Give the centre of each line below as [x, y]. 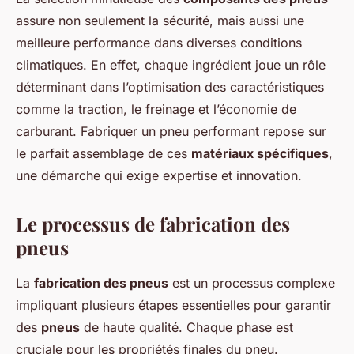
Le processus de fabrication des [153, 223]
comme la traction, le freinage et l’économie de [156, 109]
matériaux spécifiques [260, 153]
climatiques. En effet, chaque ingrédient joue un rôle [171, 64]
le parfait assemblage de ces [104, 153]
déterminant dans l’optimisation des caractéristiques [170, 87]
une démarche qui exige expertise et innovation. [159, 175]
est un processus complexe [252, 282]
